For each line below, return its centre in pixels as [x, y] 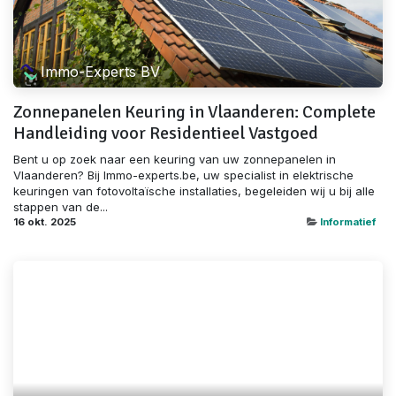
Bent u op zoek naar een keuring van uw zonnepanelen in [175, 159]
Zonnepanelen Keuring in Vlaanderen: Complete [194, 111]
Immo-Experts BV [101, 72]
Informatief [348, 221]
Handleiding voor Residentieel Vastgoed [166, 133]
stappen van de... [61, 206]
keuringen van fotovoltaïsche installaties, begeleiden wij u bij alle [194, 190]
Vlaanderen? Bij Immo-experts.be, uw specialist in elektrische [183, 175]
